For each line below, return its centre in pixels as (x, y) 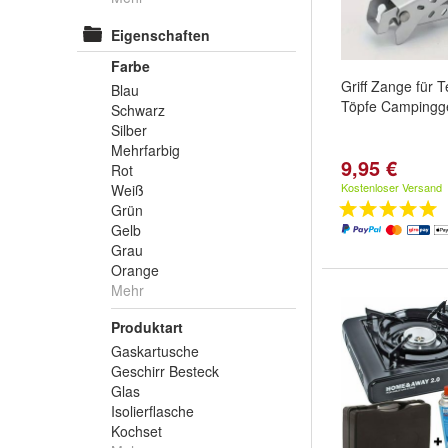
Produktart (147, 327)
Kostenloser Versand (391, 187)
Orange (135, 270)
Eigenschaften (160, 35)
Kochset (136, 431)
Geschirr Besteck (165, 371)
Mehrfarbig (145, 150)
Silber (129, 130)
